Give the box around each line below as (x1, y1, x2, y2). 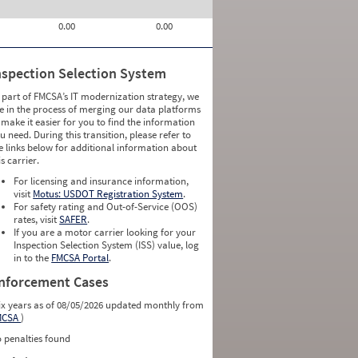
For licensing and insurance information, (14, 174, 189, 188)
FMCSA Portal (51, 251, 109, 265)
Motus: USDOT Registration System (33, 187, 184, 201)
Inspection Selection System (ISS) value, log (14, 238, 200, 252)
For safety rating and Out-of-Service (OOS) (14, 200, 198, 213)
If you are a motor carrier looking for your (14, 225, 197, 239)
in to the (14, 251, 52, 265)
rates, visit (14, 213, 60, 226)
